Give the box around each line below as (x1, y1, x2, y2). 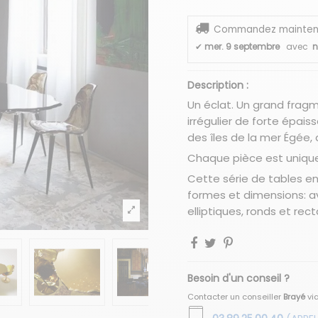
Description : (187, 78, 248, 93)
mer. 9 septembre (204, 40, 280, 53)
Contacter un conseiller (187, 291, 283, 303)
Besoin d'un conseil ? (187, 271, 290, 286)
